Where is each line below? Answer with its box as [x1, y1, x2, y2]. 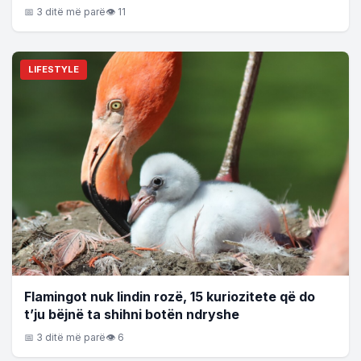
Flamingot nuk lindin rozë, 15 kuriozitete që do [24, 288, 315, 305]
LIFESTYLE [28, 63, 79, 75]
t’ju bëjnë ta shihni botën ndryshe [24, 306, 239, 323]
